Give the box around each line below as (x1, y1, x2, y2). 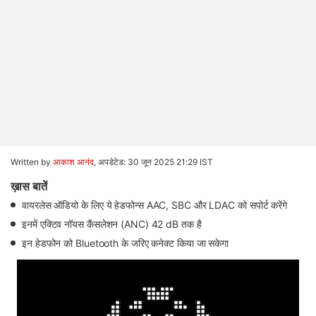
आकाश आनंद (53, 157, 94, 167)
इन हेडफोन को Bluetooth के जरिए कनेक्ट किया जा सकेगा (22, 237, 229, 249)
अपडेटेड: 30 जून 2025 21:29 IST (98, 157, 213, 167)
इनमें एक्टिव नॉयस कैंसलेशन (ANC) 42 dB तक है (22, 218, 202, 230)
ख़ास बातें (11, 179, 47, 193)
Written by (11, 157, 53, 167)
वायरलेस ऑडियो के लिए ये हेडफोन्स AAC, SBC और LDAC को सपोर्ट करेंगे (22, 199, 288, 211)
